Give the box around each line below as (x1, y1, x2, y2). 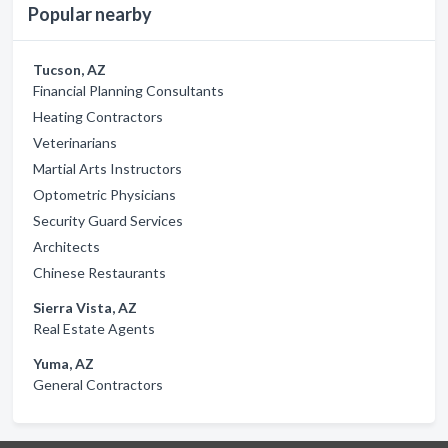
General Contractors (33, 375, 163, 393)
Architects (33, 237, 100, 255)
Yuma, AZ (33, 354, 94, 372)
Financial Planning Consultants (33, 81, 224, 99)
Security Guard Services (33, 211, 183, 229)
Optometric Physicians (33, 185, 176, 203)
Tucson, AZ (33, 60, 106, 78)
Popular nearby (28, 2, 152, 25)
